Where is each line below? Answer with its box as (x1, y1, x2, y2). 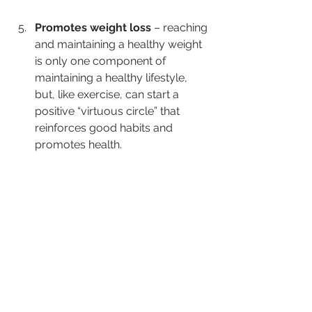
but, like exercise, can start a (35, 88, 182, 102)
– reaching (151, 21, 210, 35)
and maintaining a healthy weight (35, 38, 205, 52)
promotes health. (35, 138, 122, 152)
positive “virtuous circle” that (35, 104, 182, 118)
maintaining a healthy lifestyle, (35, 71, 190, 85)
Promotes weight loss (35, 21, 151, 35)
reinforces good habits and (35, 121, 175, 135)
